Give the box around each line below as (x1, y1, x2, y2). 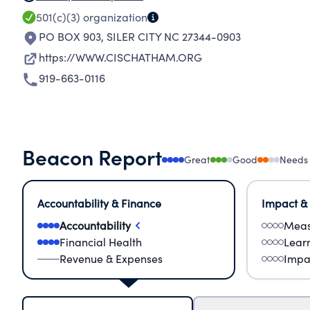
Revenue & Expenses (60, 251, 163, 266)
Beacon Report (22, 142, 162, 171)
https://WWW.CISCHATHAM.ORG (39, 50, 202, 64)
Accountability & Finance (37, 196, 161, 210)
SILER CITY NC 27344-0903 (107, 29, 241, 44)
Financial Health (60, 235, 142, 249)
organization (80, 10, 147, 24)
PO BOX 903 (39, 29, 101, 44)
